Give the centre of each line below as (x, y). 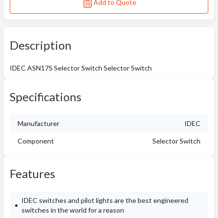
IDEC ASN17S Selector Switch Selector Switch (81, 68)
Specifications (45, 97)
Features (32, 173)
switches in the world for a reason (73, 210)
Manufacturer (38, 123)
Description (41, 45)
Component (36, 141)
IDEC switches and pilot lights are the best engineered (105, 200)
